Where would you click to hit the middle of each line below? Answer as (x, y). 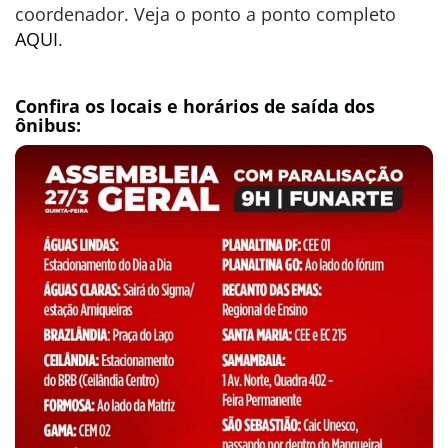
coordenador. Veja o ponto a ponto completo (205, 14)
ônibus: (48, 125)
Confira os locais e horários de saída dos (195, 106)
